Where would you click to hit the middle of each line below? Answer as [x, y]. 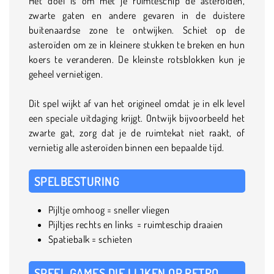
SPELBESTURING [77, 181]
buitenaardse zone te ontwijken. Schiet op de [137, 30]
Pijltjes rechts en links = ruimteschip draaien [136, 224]
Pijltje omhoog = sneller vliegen [109, 209]
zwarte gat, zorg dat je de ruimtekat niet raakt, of [137, 132]
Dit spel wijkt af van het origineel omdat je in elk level [137, 103]
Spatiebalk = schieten [91, 239]
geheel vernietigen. [69, 74]
